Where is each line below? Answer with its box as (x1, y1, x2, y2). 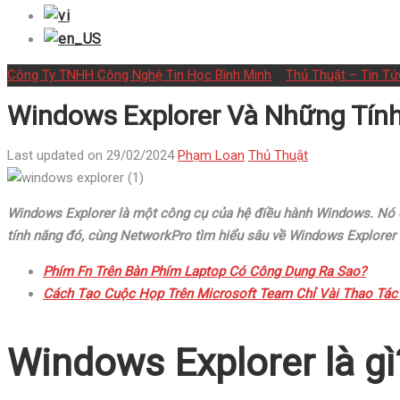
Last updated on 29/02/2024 (7, 147, 178, 164)
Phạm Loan (178, 147, 245, 164)
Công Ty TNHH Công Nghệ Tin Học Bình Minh (7, 67, 271, 83)
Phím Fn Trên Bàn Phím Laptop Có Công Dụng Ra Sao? (43, 263, 366, 280)
